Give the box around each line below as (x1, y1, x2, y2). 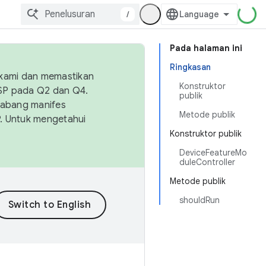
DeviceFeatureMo (179, 147, 247, 158)
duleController (179, 157, 235, 167)
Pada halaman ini (170, 43, 242, 53)
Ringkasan (170, 62, 211, 72)
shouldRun (179, 195, 220, 205)
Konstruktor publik (170, 128, 242, 139)
